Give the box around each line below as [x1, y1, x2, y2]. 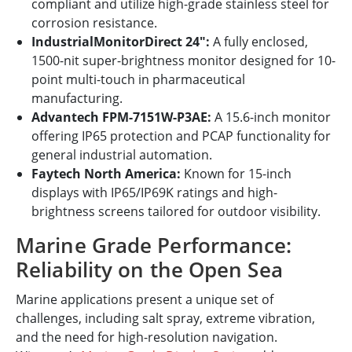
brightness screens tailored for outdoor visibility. [31, 203, 321, 221]
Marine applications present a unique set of [16, 291, 273, 309]
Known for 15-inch [181, 165, 291, 183]
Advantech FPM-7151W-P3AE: [31, 108, 211, 126]
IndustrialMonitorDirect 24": [31, 33, 210, 51]
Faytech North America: [31, 165, 181, 183]
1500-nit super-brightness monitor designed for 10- [31, 52, 335, 70]
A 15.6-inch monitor [211, 108, 331, 126]
